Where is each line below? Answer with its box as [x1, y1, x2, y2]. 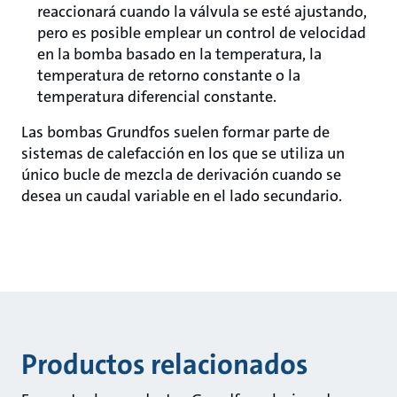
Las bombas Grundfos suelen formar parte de [21, 121, 330, 143]
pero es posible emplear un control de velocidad [37, 22, 366, 43]
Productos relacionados [20, 346, 307, 383]
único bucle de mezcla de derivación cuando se [21, 164, 341, 185]
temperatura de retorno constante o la [37, 65, 300, 86]
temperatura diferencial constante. [37, 86, 276, 107]
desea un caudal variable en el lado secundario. [21, 185, 342, 206]
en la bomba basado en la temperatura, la [37, 43, 322, 65]
